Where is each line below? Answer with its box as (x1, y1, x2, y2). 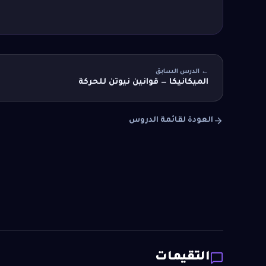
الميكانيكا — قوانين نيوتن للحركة (78, 77, 208, 87)
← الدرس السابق (156, 68, 208, 75)
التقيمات (155, 251, 210, 264)
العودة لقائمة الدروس (129, 116, 213, 125)
